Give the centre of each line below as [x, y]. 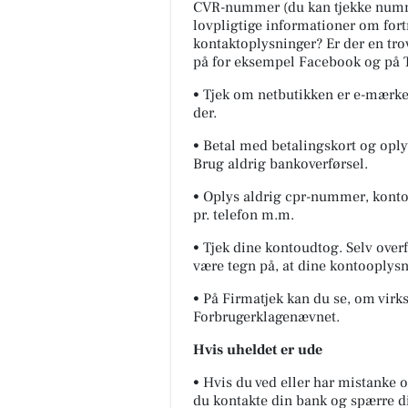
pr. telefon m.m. [244, 215]
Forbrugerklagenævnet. [266, 317]
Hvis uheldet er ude [258, 350]
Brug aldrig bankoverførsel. [280, 164]
